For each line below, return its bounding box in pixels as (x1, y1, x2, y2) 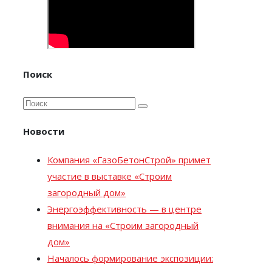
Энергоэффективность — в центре (47, 202, 202, 215)
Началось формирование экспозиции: (47, 251, 213, 264)
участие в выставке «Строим (47, 169, 172, 182)
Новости (23, 124, 64, 137)
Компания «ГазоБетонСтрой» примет (47, 153, 211, 166)
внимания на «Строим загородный (47, 219, 199, 231)
